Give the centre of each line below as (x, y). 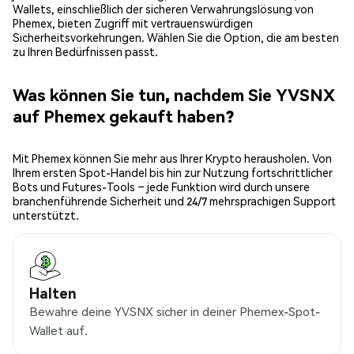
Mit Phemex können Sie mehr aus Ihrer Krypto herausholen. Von (172, 158)
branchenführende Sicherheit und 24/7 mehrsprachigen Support (174, 201)
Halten (53, 293)
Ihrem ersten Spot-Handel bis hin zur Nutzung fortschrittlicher (173, 173)
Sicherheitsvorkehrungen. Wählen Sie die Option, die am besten (176, 38)
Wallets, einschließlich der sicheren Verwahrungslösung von (163, 9)
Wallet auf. (58, 331)
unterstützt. (46, 215)
